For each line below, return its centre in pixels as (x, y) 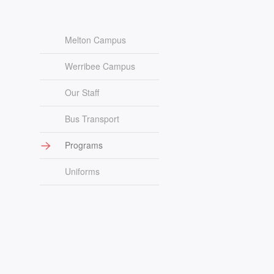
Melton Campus (95, 40)
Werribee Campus (100, 66)
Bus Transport (92, 119)
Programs (84, 145)
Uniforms (82, 171)
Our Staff (82, 92)
